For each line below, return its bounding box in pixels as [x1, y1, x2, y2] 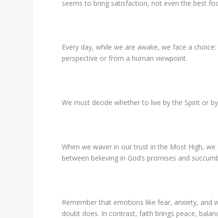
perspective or [62, 54, 109, 63]
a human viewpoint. [124, 54, 188, 63]
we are [114, 42, 136, 52]
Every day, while [62, 42, 114, 52]
